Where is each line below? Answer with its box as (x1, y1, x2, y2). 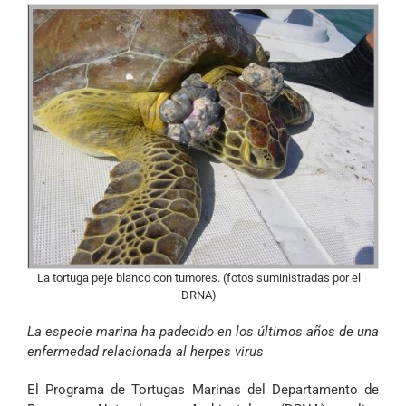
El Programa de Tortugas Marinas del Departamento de (27, 382, 379, 399)
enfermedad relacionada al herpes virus (27, 343, 264, 361)
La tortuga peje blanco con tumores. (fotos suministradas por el (36, 271, 361, 285)
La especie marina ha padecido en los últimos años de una (27, 324, 379, 341)
